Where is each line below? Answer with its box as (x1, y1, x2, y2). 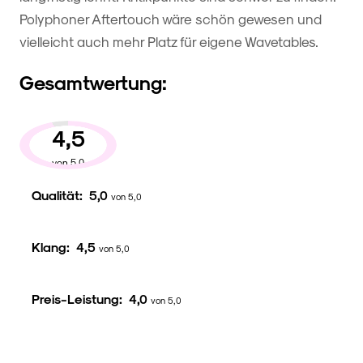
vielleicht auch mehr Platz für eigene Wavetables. (19, 33, 318, 50)
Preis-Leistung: (32, 291, 129, 307)
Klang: (32, 239, 76, 255)
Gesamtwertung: (19, 70, 167, 94)
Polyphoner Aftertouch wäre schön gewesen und (19, 11, 322, 28)
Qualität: (32, 187, 89, 203)
